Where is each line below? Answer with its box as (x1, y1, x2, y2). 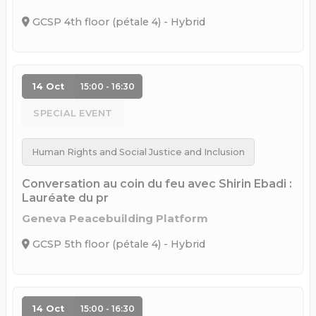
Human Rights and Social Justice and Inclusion (31, 146, 245, 157)
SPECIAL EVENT (33, 107, 113, 119)
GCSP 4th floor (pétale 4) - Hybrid (30, 16, 205, 29)
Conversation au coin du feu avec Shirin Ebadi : (22, 176, 292, 190)
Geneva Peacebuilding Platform (22, 211, 208, 225)
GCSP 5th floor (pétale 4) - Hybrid (30, 237, 205, 250)
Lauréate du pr (22, 190, 109, 205)
